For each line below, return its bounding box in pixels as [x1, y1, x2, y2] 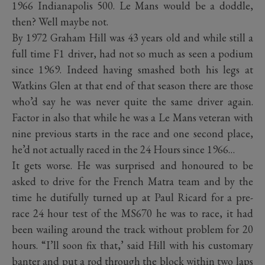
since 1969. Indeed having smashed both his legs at [12, 62, 253, 76]
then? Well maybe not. [12, 14, 108, 28]
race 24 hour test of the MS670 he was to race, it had [12, 206, 253, 220]
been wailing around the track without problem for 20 [12, 222, 253, 236]
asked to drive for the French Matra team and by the [12, 174, 253, 188]
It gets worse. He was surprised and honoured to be [12, 158, 253, 172]
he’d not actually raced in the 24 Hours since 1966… [12, 142, 235, 156]
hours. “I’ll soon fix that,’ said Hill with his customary [12, 238, 253, 252]
